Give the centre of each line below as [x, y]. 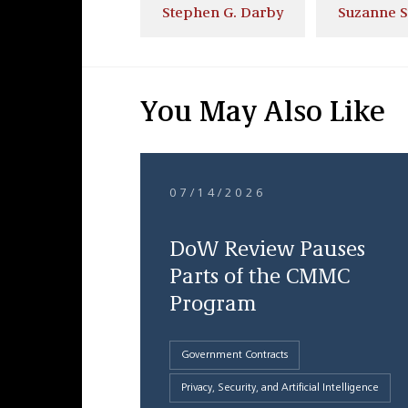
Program [213, 305]
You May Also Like [262, 114]
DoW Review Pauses [267, 250]
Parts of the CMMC [259, 278]
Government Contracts [234, 355]
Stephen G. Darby [222, 14]
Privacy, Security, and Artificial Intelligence [280, 388]
